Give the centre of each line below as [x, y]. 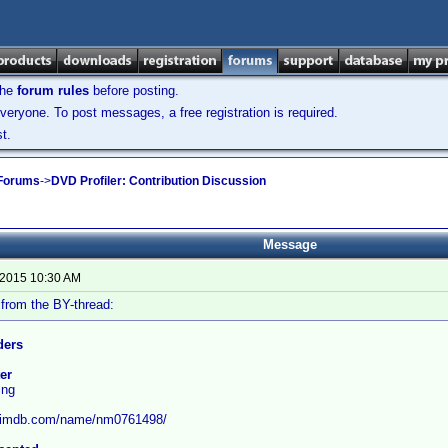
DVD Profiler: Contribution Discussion [158, 180]
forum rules [53, 90]
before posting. [134, 90]
